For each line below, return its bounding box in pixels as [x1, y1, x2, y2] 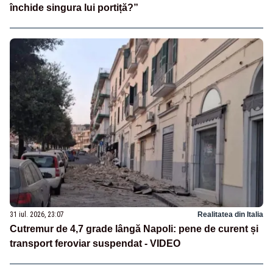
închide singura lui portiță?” [10, 2, 138, 13]
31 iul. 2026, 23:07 [10, 210, 64, 219]
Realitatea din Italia [197, 210, 263, 219]
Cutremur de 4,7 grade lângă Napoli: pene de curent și [10, 223, 258, 234]
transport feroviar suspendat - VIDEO [10, 238, 180, 249]
